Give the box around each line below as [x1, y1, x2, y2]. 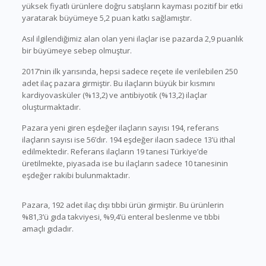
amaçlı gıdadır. [21, 223, 74, 234]
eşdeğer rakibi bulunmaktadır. [21, 170, 130, 180]
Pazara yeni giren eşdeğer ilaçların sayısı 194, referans [21, 122, 219, 133]
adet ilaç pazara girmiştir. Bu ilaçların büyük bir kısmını [21, 78, 215, 88]
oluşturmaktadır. [21, 102, 81, 112]
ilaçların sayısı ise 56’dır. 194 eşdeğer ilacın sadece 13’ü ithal [21, 134, 235, 145]
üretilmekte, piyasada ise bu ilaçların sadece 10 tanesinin [21, 158, 228, 169]
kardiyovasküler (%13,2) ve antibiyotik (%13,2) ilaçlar [21, 90, 207, 100]
